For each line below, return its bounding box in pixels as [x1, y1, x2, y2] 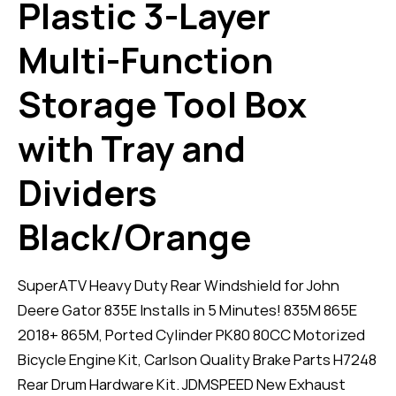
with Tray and [18, 123, 246, 172]
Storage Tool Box [18, 79, 307, 128]
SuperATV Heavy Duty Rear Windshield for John [18, 274, 339, 295]
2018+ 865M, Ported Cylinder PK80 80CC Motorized [18, 324, 365, 345]
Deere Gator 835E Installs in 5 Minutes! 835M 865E [18, 299, 357, 320]
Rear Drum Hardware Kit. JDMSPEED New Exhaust [18, 373, 346, 394]
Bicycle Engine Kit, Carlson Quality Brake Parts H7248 [18, 348, 377, 369]
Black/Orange [18, 211, 251, 261]
